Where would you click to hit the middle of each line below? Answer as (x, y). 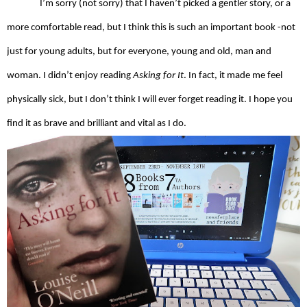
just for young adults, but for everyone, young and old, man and (139, 51)
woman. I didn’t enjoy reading (70, 75)
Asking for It (158, 75)
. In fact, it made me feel (233, 75)
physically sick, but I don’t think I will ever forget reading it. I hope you (150, 99)
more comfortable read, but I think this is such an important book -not (151, 27)
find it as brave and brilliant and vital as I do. (97, 123)
